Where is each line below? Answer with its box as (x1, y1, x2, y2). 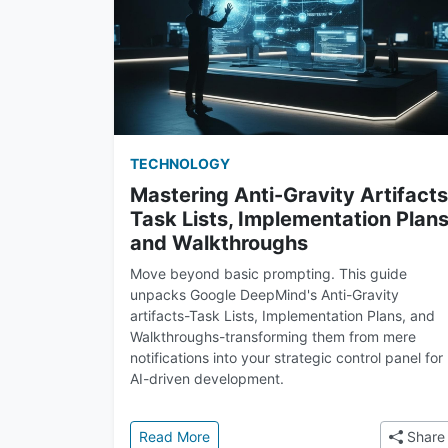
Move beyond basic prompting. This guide (130, 265, 407, 282)
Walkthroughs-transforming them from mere (130, 328, 416, 345)
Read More (139, 428, 210, 445)
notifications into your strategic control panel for (130, 349, 443, 366)
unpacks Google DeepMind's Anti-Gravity (130, 286, 399, 303)
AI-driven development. (130, 370, 284, 387)
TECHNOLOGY (130, 155, 230, 172)
